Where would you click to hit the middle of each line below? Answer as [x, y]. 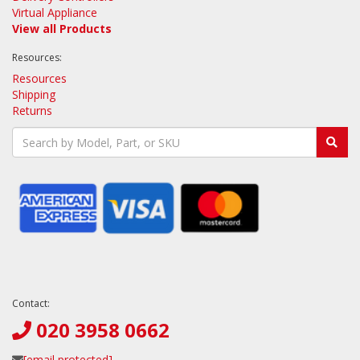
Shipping [34, 95]
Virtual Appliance [55, 13]
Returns [32, 111]
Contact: [31, 303]
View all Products [62, 29]
